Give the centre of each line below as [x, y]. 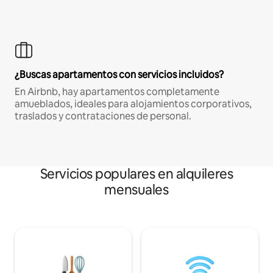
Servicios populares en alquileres [136, 174]
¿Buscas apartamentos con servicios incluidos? [119, 74]
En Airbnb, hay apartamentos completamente [117, 91]
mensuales [136, 190]
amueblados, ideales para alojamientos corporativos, [133, 104]
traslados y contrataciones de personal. [103, 116]
